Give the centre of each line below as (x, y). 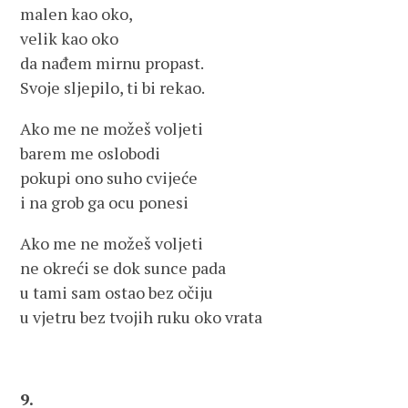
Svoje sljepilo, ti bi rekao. (113, 87)
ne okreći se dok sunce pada (123, 268)
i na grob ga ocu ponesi (105, 202)
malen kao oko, (77, 14)
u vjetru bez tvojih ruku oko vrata (142, 317)
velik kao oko (70, 38)
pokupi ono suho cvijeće (109, 178)
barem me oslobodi (91, 153)
